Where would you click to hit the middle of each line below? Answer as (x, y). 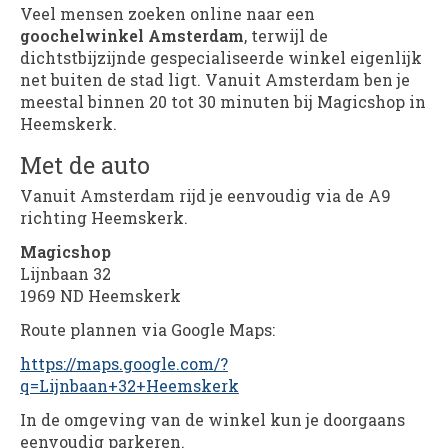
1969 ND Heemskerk (100, 295)
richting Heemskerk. (104, 217)
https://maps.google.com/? (124, 363)
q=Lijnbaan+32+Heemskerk (129, 385)
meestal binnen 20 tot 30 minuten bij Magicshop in (223, 101)
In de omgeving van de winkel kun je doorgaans (212, 419)
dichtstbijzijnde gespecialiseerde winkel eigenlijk (221, 57)
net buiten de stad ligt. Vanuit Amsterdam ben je (215, 79)
